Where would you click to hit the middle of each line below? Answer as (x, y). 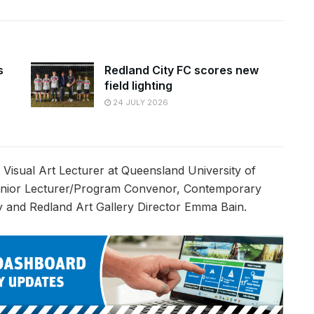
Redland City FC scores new (182, 70)
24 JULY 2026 (139, 102)
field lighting (138, 85)
